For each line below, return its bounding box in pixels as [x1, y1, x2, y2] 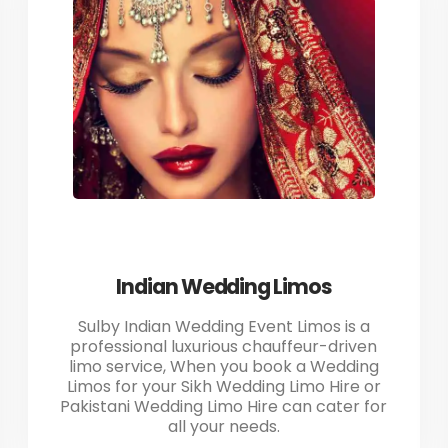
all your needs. [167, 414, 280, 438]
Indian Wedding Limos [115, 271, 333, 301]
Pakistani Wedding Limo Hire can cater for [60, 394, 388, 418]
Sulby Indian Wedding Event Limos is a [77, 314, 370, 338]
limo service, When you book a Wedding [68, 354, 379, 378]
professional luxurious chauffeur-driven [70, 334, 378, 358]
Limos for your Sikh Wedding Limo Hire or [66, 374, 381, 398]
